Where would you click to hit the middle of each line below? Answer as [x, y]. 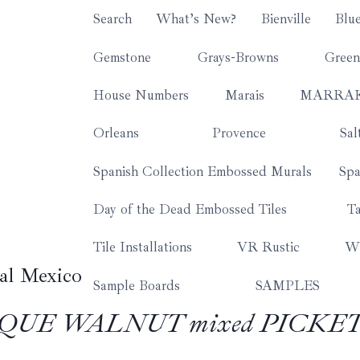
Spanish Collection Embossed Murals [203, 171]
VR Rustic [268, 247]
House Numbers [141, 95]
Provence [239, 133]
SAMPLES [287, 285]
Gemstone [123, 57]
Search [113, 19]
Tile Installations [143, 247]
